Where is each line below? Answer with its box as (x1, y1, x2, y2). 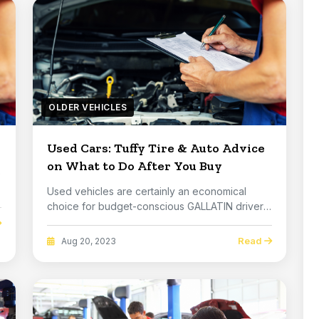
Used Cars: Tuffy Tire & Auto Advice (47, 140, 265, 156)
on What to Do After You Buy (47, 158, 222, 174)
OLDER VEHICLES (48, 102, 127, 113)
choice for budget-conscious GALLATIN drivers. (47, 200, 271, 212)
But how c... (47, 215, 100, 227)
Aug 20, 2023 (59, 235, 116, 246)
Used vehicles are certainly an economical (47, 185, 246, 197)
